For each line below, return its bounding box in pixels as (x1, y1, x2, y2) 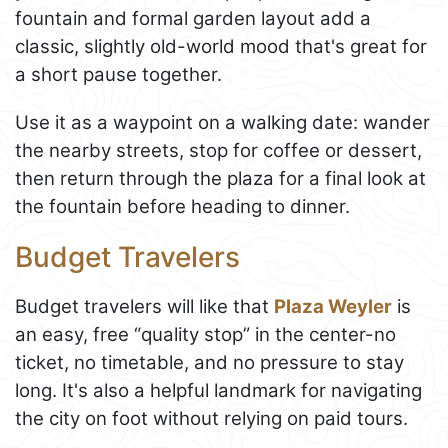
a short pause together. (15, 63, 222, 87)
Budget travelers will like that (15, 294, 274, 318)
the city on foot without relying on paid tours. (15, 406, 408, 430)
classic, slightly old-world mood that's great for (15, 35, 427, 59)
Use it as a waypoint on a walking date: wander (15, 111, 430, 135)
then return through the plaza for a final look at (15, 167, 426, 191)
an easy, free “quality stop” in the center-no (15, 322, 396, 346)
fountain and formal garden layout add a (15, 7, 371, 31)
